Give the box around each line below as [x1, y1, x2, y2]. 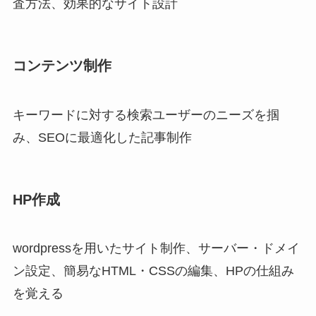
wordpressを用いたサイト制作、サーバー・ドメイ [12, 241, 300, 256]
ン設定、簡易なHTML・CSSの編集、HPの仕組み [12, 264, 294, 279]
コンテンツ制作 [12, 58, 111, 74]
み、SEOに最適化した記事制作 [12, 130, 192, 145]
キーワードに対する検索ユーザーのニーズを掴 [12, 107, 279, 122]
